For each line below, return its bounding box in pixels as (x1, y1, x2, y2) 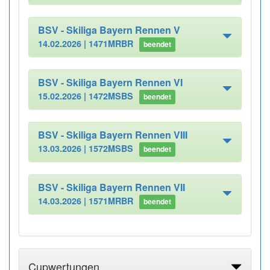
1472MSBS (89, 90, 133, 102)
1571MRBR (89, 195, 133, 207)
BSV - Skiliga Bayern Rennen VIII (38, 128, 187, 142)
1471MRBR (89, 37, 133, 50)
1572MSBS (89, 142, 133, 155)
